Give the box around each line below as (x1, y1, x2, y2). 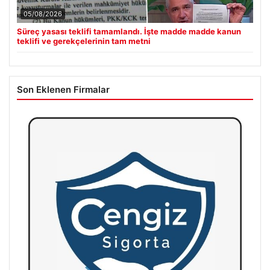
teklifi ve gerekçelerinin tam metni (17, 36, 151, 46)
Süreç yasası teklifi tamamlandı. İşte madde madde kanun (17, 26, 241, 36)
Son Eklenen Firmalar (17, 83, 110, 95)
